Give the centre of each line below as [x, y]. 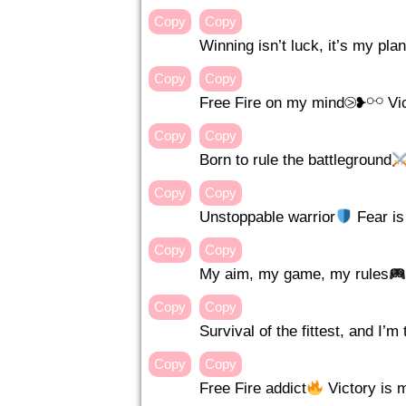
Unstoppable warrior [267, 217]
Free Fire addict [253, 388]
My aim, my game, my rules [294, 274]
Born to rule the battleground [295, 160]
